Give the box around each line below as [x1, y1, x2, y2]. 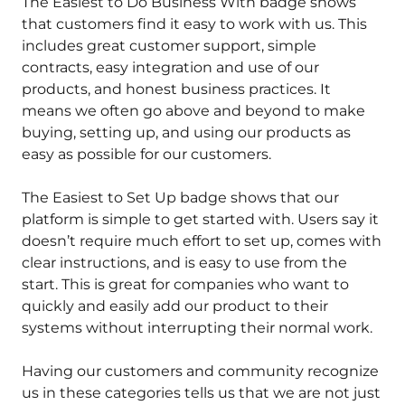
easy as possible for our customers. [22, 146, 271, 164]
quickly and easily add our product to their [22, 297, 328, 316]
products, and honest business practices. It [22, 80, 331, 99]
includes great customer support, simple [22, 37, 316, 55]
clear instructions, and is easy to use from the [22, 254, 347, 272]
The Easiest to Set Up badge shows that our [22, 189, 339, 207]
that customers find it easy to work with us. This [22, 15, 367, 33]
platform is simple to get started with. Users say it [22, 211, 379, 229]
